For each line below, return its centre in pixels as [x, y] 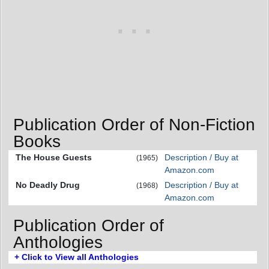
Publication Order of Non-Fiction [134, 125]
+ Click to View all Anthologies [77, 257]
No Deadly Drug [48, 185]
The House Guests [54, 158]
